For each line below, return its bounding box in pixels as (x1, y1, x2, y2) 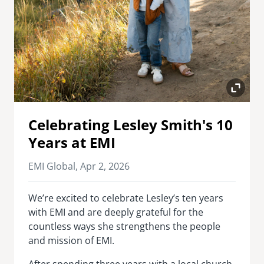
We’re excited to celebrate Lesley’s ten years (28, 191, 223, 204)
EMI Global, (28, 159, 80, 173)
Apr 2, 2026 (80, 159, 130, 173)
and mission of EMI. (28, 233, 114, 247)
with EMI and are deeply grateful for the (28, 205, 203, 219)
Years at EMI (28, 132, 115, 152)
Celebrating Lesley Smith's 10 (28, 114, 233, 134)
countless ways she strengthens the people (28, 219, 220, 233)
